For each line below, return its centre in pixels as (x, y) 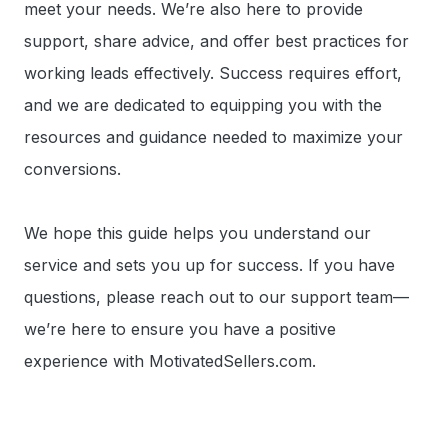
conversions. (72, 169)
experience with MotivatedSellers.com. (170, 361)
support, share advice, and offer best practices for (216, 41)
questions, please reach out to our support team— (216, 297)
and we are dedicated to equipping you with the (203, 105)
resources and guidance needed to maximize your (213, 137)
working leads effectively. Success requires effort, (213, 73)
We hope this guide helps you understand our (197, 233)
